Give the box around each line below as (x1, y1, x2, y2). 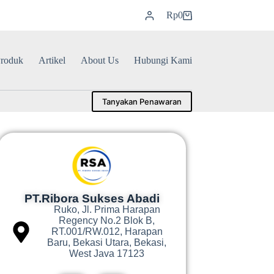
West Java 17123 (69, 248, 145, 259)
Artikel (38, 54, 65, 65)
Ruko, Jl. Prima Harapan (53, 204, 160, 215)
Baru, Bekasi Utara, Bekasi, (47, 237, 167, 248)
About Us (80, 54, 119, 65)
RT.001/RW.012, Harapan (51, 226, 163, 237)
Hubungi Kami (133, 54, 192, 65)
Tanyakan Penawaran (102, 96, 182, 106)
